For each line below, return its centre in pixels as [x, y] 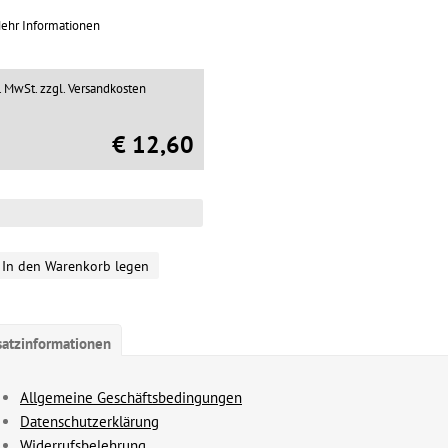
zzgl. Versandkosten [93, 88]
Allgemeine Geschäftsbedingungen [131, 397]
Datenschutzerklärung [89, 421]
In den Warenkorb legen [75, 266]
